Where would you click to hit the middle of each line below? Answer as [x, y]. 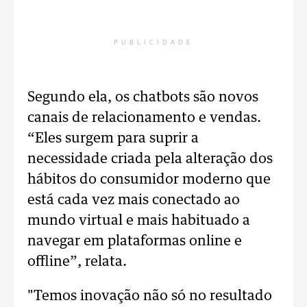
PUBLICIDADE [153, 42]
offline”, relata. [77, 262]
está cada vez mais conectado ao [134, 200]
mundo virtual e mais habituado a [139, 221]
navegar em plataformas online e [135, 241]
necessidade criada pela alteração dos [150, 159]
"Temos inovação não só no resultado [150, 296]
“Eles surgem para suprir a [113, 138]
